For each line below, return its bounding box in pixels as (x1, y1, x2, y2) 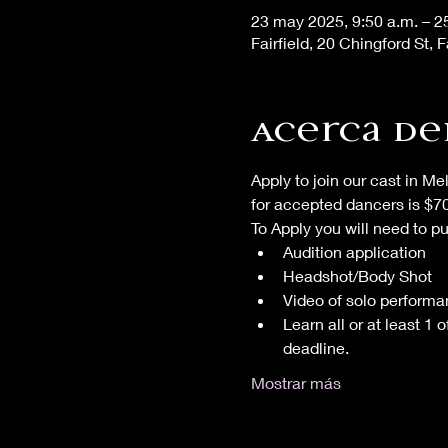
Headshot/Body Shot (282, 266, 432, 285)
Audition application (282, 242, 426, 261)
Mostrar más (250, 373, 341, 392)
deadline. (282, 338, 349, 357)
